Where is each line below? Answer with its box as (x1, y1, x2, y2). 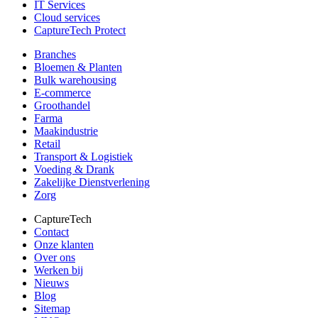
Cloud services (34, 11, 100, 23)
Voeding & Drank (34, 163, 114, 175)
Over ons (34, 251, 75, 263)
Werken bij (34, 263, 83, 276)
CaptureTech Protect (34, 23, 126, 36)
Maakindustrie (34, 124, 98, 137)
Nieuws (34, 276, 69, 289)
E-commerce (34, 86, 91, 99)
